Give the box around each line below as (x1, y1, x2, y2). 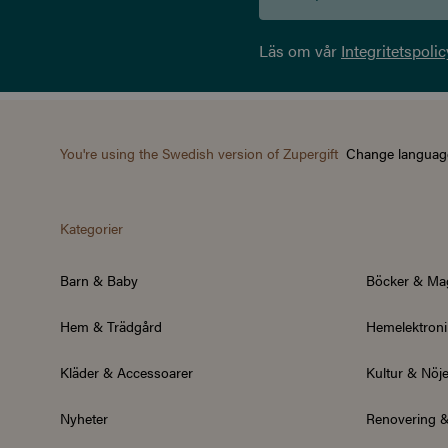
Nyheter (60, 408, 108, 429)
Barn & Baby (60, 270, 138, 291)
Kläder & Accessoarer (60, 362, 193, 383)
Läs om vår (259, 39, 341, 63)
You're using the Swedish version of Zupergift (60, 143, 338, 164)
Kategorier (60, 218, 123, 239)
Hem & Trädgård (60, 316, 162, 337)
